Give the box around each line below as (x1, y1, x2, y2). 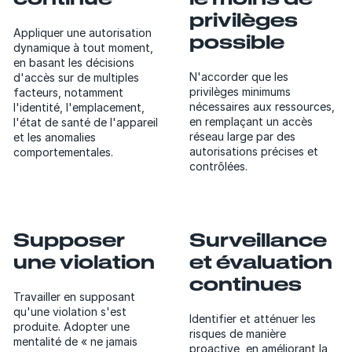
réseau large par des (189, 129, 295, 143)
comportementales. (13, 145, 113, 159)
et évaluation (189, 250, 332, 273)
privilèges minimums (189, 84, 291, 98)
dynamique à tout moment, (13, 40, 153, 54)
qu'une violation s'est (13, 304, 126, 318)
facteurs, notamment (13, 85, 123, 99)
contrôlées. (189, 159, 247, 173)
